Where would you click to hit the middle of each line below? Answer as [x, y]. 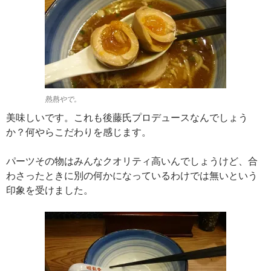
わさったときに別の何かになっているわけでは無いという [132, 175]
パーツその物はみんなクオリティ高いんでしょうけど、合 [132, 161]
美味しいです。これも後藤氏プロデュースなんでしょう [127, 117]
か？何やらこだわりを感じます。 [79, 132]
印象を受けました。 [50, 190]
